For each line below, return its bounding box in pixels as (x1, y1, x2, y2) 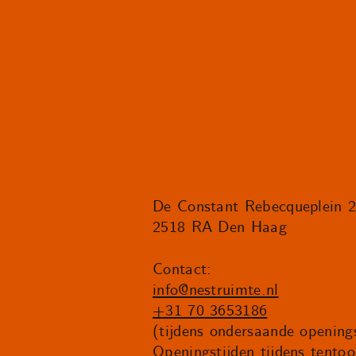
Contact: (153, 258, 212, 281)
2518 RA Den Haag (153, 217, 287, 239)
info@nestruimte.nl (153, 279, 279, 301)
